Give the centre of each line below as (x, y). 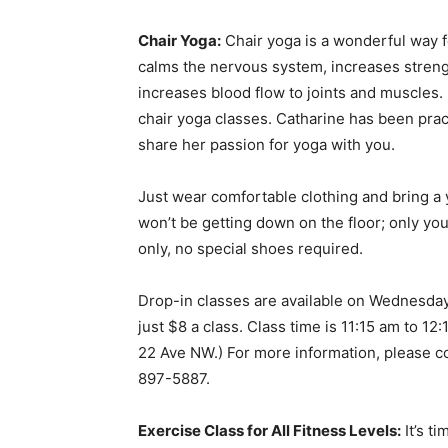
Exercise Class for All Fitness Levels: (269, 431)
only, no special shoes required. (250, 249)
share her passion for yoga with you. (266, 145)
